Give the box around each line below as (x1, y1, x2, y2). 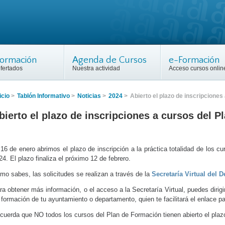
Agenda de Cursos (72, 55, 147, 65)
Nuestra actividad (72, 65, 120, 71)
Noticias (77, 93, 101, 99)
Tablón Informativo (17, 93, 70, 99)
